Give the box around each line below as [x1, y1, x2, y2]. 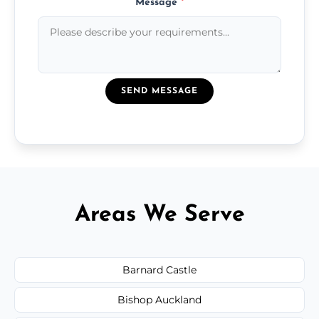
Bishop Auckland [117, 293, 202, 306]
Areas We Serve [74, 203, 245, 226]
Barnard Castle [122, 263, 197, 276]
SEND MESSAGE [121, 86, 198, 95]
